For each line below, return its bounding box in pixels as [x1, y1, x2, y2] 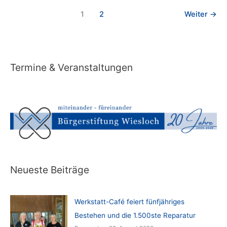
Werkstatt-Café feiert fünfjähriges [74, 198, 184, 206]
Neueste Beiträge [10, 163, 89, 176]
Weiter [184, 10, 210, 19]
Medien [30, 6, 54, 14]
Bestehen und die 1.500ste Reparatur [74, 211, 196, 220]
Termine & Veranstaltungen [10, 61, 133, 74]
